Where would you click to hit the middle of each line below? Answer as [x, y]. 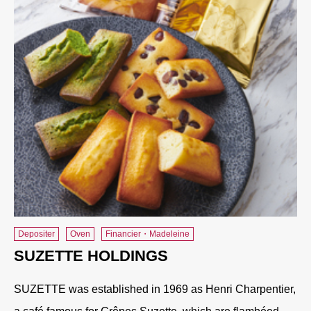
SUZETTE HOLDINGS [91, 255]
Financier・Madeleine [148, 234]
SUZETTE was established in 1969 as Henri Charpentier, [155, 289]
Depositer [36, 234]
